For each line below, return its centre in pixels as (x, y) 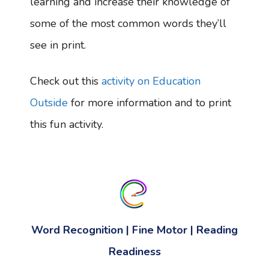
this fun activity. (70, 124)
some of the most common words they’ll (128, 24)
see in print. (58, 45)
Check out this (66, 81)
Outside (49, 102)
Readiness (134, 252)
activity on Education (151, 81)
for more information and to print (150, 102)
